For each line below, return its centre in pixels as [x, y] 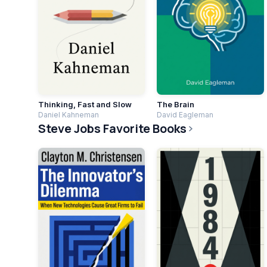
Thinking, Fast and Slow [85, 105]
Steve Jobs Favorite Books [112, 129]
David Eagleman [185, 115]
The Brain [176, 105]
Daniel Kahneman [69, 115]
